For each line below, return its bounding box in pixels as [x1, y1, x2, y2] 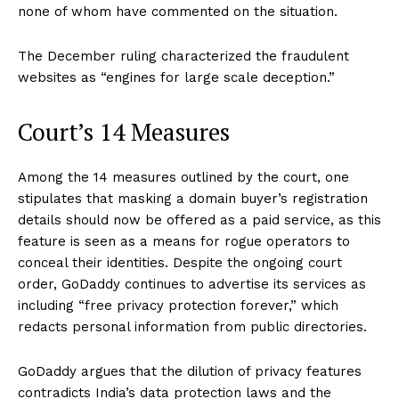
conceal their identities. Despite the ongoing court [18, 255, 342, 272]
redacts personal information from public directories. [18, 319, 367, 336]
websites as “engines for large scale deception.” [18, 69, 335, 86]
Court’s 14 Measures [18, 116, 230, 149]
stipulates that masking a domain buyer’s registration [18, 191, 368, 208]
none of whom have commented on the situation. [18, 4, 338, 20]
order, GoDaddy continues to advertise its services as [18, 276, 366, 293]
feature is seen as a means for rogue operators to [18, 233, 350, 250]
